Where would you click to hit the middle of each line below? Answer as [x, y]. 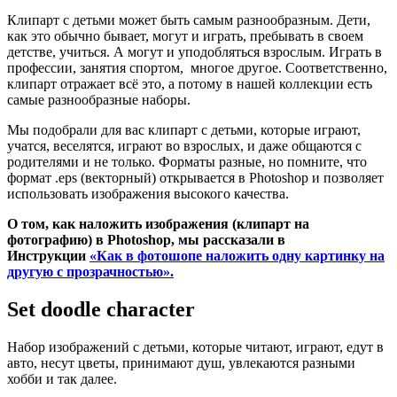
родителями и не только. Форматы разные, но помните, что [187, 161]
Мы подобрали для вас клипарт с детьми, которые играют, [184, 129]
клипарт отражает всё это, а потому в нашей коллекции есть [190, 83]
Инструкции [48, 255]
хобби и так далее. [62, 378]
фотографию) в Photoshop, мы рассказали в [146, 239]
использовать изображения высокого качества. [148, 193]
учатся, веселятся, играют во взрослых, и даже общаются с [184, 145]
